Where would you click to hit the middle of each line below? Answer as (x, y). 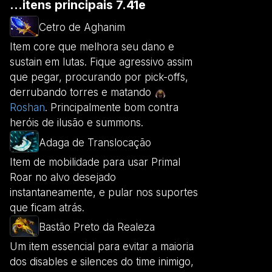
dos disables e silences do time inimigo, (102, 262)
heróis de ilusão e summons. (76, 123)
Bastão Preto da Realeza (97, 227)
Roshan (27, 108)
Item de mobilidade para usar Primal (95, 162)
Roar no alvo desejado (63, 177)
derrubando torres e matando (82, 93)
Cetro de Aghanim (82, 28)
